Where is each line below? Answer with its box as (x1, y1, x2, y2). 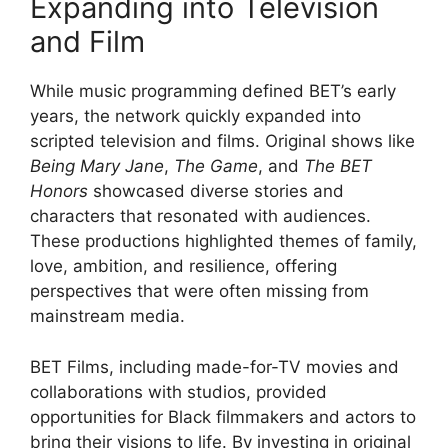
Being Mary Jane (30, 156, 164, 176)
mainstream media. (30, 306, 185, 326)
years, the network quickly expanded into (30, 106, 361, 126)
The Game (174, 156, 258, 176)
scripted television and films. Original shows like (30, 131, 415, 151)
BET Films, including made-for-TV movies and (30, 356, 399, 377)
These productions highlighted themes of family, (30, 231, 417, 251)
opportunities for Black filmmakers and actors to (30, 406, 416, 427)
